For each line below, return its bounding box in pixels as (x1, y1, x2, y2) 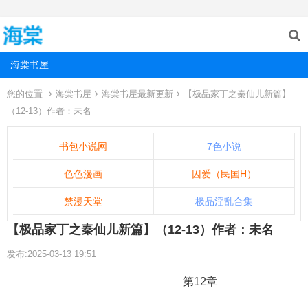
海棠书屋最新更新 (102, 89, 173, 99)
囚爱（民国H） (192, 168, 256, 179)
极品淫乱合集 (195, 196, 253, 207)
